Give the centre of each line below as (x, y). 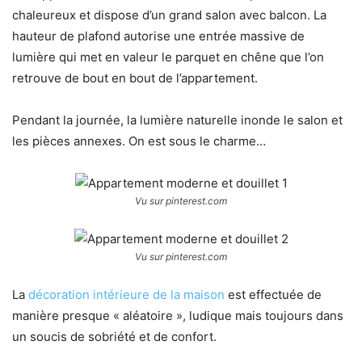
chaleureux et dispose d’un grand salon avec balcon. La (169, 15)
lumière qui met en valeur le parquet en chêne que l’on (168, 57)
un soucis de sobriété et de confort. (114, 337)
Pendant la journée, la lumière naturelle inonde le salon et (177, 120)
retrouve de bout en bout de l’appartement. (135, 78)
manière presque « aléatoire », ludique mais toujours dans (178, 316)
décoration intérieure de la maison (126, 295)
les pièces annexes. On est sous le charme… (139, 141)
